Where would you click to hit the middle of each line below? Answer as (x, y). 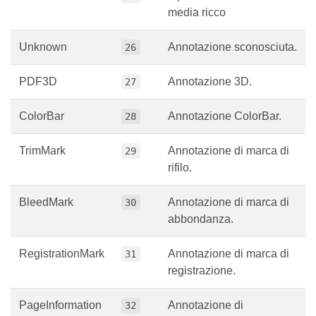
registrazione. (202, 281)
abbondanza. (201, 229)
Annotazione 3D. (210, 92)
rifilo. (180, 178)
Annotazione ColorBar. (225, 126)
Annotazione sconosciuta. (232, 57)
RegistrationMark (62, 264)
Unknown (43, 57)
